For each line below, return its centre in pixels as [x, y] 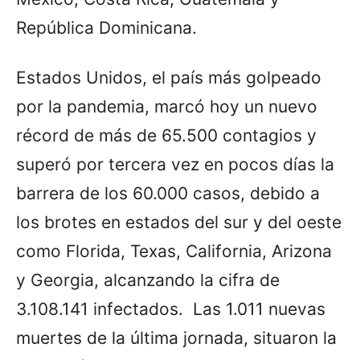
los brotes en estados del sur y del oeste [179, 223]
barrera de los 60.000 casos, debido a [168, 194]
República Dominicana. [106, 28]
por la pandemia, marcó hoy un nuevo [167, 107]
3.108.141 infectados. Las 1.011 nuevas [171, 309]
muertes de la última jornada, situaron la [176, 338]
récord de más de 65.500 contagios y [166, 136]
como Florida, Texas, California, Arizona [174, 252]
